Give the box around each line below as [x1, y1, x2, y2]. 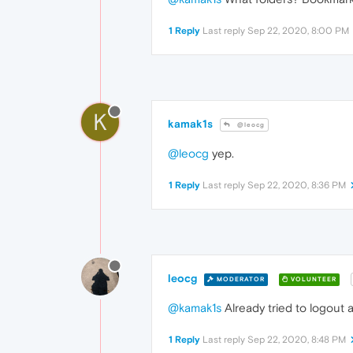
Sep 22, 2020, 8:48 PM [247, 334, 346, 346]
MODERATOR [214, 275, 265, 283]
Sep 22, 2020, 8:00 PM [247, 25, 349, 37]
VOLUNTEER [288, 275, 336, 283]
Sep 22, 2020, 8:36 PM [247, 180, 346, 191]
